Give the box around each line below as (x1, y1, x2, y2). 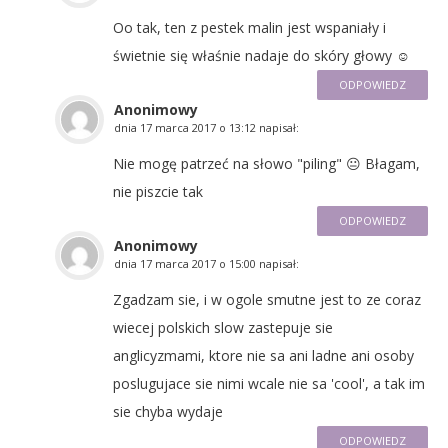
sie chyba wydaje (113, 401, 223, 421)
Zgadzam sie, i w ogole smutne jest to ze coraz (113, 289, 421, 309)
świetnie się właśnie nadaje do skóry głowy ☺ (113, 45, 410, 65)
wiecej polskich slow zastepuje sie (113, 317, 333, 337)
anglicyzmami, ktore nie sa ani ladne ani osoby (113, 345, 414, 365)
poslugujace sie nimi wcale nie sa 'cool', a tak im (113, 373, 425, 393)
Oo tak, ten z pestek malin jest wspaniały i (113, 17, 386, 37)
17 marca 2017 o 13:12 (140, 119, 256, 135)
